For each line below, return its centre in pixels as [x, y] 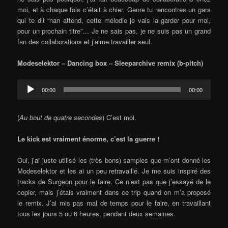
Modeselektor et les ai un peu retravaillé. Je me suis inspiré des [114, 170]
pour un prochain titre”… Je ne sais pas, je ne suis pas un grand [114, 31]
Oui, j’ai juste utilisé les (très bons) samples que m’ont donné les [114, 160]
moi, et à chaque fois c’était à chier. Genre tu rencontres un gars [114, 10]
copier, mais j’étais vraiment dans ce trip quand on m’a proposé [114, 192]
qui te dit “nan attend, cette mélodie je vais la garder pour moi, [114, 20]
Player [26, 95]
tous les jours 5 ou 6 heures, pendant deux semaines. [97, 213]
